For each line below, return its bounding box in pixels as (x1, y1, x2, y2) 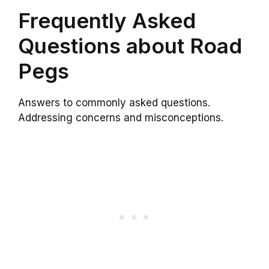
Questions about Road (18, 33, 242, 59)
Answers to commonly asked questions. (18, 97, 210, 109)
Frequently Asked (18, 8, 196, 34)
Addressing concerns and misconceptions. (18, 112, 223, 124)
